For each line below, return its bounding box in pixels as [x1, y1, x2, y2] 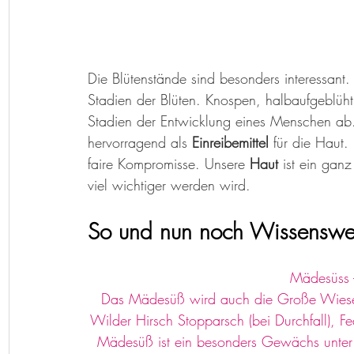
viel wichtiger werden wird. [88, 175, 255, 195]
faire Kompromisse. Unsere [88, 154, 250, 174]
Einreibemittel [192, 133, 273, 153]
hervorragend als [88, 133, 192, 153]
